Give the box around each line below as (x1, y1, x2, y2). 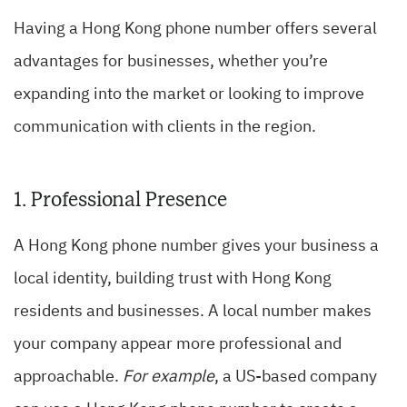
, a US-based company (214, 369, 377, 386)
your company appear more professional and (14, 336, 342, 353)
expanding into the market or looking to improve (14, 86, 364, 104)
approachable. (14, 369, 123, 386)
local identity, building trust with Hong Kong (14, 271, 332, 288)
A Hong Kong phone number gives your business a (14, 238, 379, 255)
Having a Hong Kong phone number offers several (14, 21, 377, 38)
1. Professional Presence (14, 186, 227, 213)
